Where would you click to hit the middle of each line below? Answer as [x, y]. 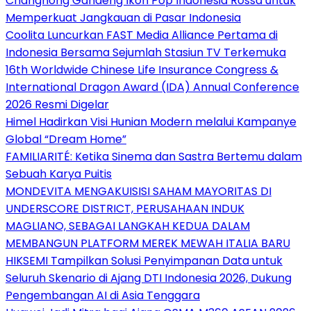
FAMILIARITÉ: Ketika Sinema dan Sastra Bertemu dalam [154, 157]
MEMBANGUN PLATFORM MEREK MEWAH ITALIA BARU [148, 244]
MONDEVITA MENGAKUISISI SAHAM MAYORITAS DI [138, 192]
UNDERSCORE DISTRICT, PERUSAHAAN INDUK [125, 209]
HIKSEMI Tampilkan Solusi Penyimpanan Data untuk [144, 261]
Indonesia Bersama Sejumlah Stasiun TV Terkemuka [146, 53]
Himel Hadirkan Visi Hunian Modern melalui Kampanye [151, 122]
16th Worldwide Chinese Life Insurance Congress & [142, 70]
